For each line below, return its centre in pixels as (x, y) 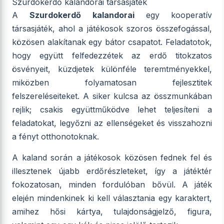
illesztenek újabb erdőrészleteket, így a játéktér (112, 171)
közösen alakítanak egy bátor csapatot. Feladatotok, (112, 42)
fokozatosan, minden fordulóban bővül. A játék (112, 184)
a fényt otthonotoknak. (55, 136)
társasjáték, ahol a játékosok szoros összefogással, (112, 28)
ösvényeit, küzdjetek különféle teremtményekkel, (112, 69)
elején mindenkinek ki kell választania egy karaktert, (112, 198)
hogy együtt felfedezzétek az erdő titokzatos (112, 55)
